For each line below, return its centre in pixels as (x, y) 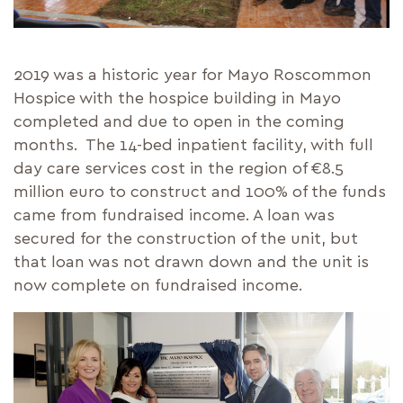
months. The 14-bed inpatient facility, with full (193, 145)
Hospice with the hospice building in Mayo (177, 99)
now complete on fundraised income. (158, 286)
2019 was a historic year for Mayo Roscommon (193, 75)
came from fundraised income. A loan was (174, 215)
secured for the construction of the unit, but (186, 239)
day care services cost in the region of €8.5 (179, 169)
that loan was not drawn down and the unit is (191, 262)
